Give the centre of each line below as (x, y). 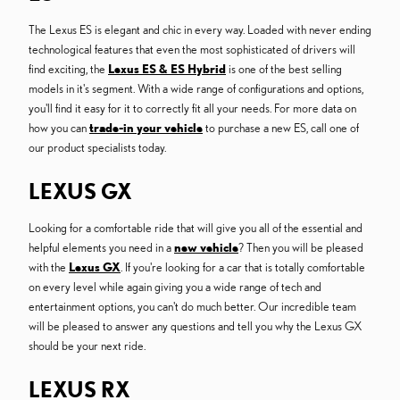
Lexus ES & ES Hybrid (167, 69)
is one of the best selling (284, 69)
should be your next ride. (87, 346)
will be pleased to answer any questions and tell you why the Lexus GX (196, 326)
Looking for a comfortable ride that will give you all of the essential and (196, 228)
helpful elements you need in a (101, 248)
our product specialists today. (97, 148)
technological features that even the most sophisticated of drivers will (192, 50)
